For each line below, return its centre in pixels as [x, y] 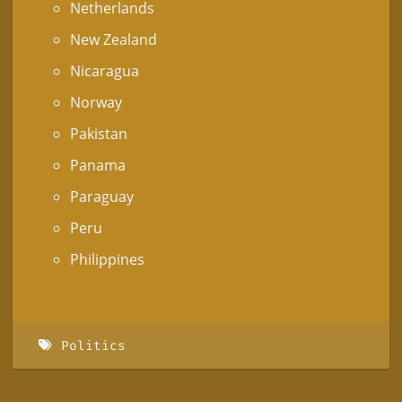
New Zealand [114, 40]
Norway [96, 103]
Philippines [107, 260]
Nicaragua [105, 71]
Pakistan [99, 134]
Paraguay [102, 197]
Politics [93, 345]
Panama [98, 166]
